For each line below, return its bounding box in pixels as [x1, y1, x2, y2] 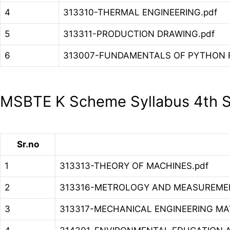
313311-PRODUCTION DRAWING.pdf [63, 29, 215, 40]
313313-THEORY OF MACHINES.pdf [60, 160, 208, 171]
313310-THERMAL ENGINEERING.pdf [63, 7, 217, 18]
